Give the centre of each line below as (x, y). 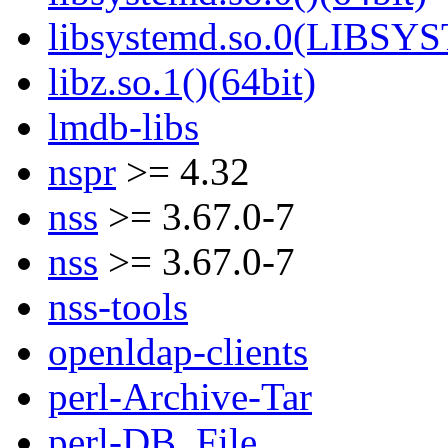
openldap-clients (178, 352)
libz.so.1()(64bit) (182, 82)
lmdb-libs (123, 127)
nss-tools (118, 307)
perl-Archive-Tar (180, 397)
